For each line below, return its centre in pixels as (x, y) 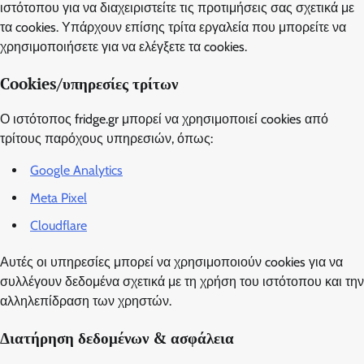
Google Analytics (76, 171)
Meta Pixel (58, 198)
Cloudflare (58, 226)
